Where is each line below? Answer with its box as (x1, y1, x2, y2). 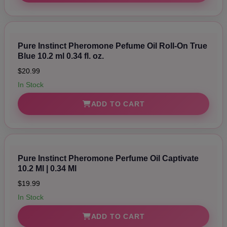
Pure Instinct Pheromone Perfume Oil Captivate (18, 154, 199, 163)
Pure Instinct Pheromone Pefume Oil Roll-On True (18, 41, 207, 50)
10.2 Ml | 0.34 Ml (18, 164, 77, 173)
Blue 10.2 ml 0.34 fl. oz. (18, 51, 104, 60)
